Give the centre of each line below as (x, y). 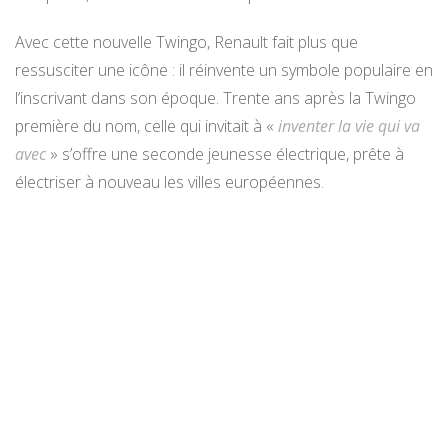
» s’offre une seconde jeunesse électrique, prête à (225, 153)
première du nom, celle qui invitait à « (146, 125)
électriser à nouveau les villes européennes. (169, 181)
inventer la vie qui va (349, 125)
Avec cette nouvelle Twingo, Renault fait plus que (186, 41)
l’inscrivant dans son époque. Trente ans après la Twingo (215, 97)
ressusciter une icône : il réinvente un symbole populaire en (224, 69)
